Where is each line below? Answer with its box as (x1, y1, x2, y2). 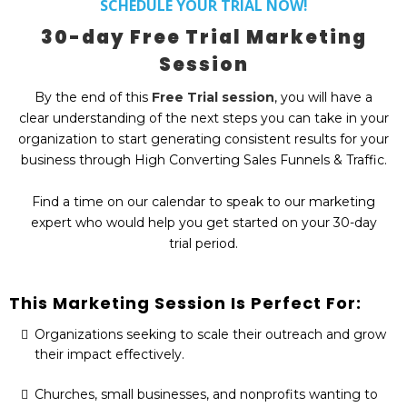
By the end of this (35, 88, 152, 105)
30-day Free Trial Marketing (40, 24, 367, 50)
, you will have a (274, 88, 372, 105)
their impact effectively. (35, 345, 184, 362)
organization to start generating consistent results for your (18, 130, 389, 147)
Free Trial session (152, 88, 274, 105)
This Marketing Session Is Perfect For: (9, 291, 362, 314)
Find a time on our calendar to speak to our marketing (32, 193, 375, 210)
